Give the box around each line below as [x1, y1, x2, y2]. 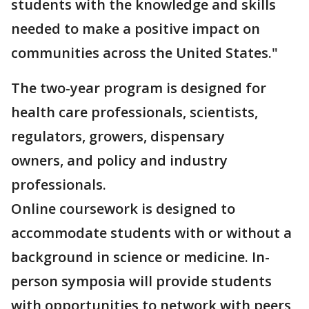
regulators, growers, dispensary [11, 127, 225, 146]
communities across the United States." [11, 43, 281, 63]
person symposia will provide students [11, 272, 272, 291]
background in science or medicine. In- [11, 248, 270, 267]
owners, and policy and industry [11, 151, 228, 170]
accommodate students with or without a [11, 223, 292, 243]
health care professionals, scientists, [11, 103, 258, 122]
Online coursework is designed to [11, 199, 235, 219]
